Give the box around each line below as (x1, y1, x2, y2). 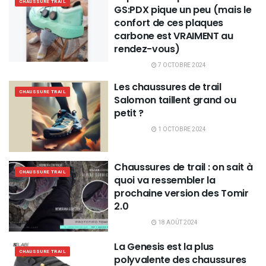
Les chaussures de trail (114, 80, 221, 94)
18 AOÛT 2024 (157, 218, 198, 227)
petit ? (114, 106, 144, 121)
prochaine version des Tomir (114, 186, 249, 200)
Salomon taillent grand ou (114, 93, 236, 107)
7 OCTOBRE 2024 (157, 61, 207, 70)
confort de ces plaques (114, 16, 224, 30)
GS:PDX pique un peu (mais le (114, 3, 252, 17)
